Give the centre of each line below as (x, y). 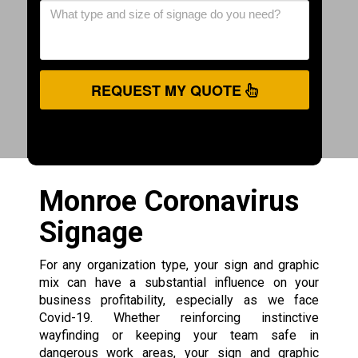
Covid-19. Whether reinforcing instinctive (179, 317)
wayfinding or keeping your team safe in (179, 335)
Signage (91, 232)
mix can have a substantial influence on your (179, 282)
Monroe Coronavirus (169, 201)
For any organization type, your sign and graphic (179, 265)
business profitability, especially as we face (179, 300)
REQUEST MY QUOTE (168, 90)
